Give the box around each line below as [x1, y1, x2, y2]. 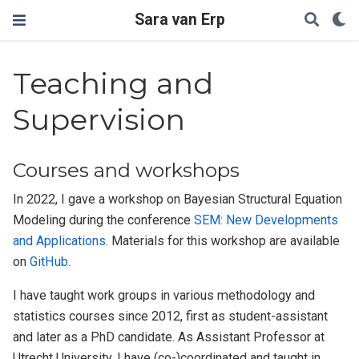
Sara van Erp [134, 10, 225, 29]
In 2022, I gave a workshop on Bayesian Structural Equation [13, 192, 343, 208]
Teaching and [13, 66, 214, 102]
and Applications [13, 233, 107, 249]
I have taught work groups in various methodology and [13, 288, 316, 304]
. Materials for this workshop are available [106, 233, 341, 249]
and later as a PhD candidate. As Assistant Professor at [13, 329, 325, 345]
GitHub [30, 254, 69, 270]
